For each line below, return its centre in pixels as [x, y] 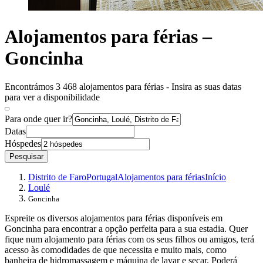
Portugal [102, 177]
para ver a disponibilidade [52, 97]
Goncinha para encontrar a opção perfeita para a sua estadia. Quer [126, 229]
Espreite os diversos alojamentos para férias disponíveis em [114, 218]
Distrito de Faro [57, 177]
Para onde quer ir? [38, 119]
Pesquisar [26, 157]
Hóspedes [23, 144]
